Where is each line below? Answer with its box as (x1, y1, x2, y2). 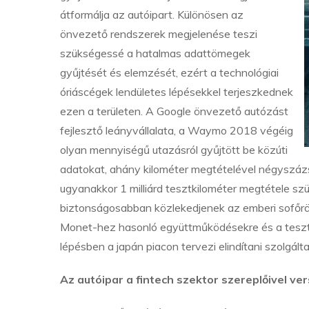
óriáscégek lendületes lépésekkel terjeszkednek (60, 85, 293, 99)
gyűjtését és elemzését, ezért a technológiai (60, 66, 279, 79)
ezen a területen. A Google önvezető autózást (60, 104, 288, 118)
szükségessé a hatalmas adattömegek (60, 46, 250, 60)
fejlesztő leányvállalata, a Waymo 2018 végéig (60, 123, 293, 137)
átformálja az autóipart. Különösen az (60, 8, 243, 21)
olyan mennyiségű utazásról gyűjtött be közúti (60, 143, 288, 157)
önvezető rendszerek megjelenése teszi (60, 27, 257, 41)
